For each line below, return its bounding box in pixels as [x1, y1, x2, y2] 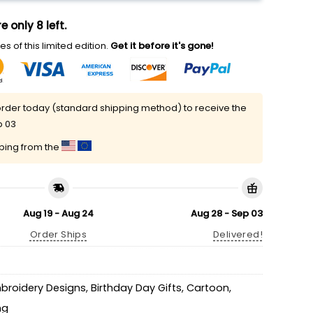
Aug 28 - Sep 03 [191, 206, 263, 220]
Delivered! [213, 228, 263, 242]
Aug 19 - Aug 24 [23, 206, 94, 220]
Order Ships [29, 228, 87, 242]
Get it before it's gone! [108, 39, 214, 52]
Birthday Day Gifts [91, 281, 182, 295]
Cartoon [187, 281, 229, 295]
